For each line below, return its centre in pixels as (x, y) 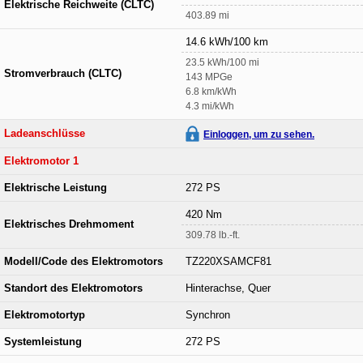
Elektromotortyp (45, 315)
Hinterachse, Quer (228, 288)
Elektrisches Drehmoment (69, 224)
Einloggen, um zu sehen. (259, 134)
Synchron (208, 315)
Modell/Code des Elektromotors (83, 261)
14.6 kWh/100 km (227, 42)
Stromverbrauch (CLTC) (63, 73)
